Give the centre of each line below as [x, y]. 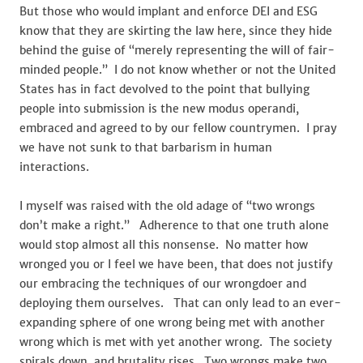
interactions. [54, 167]
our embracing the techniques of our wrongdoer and [163, 284]
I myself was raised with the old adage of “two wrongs [167, 206]
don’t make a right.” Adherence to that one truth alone [174, 225]
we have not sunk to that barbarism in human [146, 147]
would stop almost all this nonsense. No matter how [164, 245]
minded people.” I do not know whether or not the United [177, 70]
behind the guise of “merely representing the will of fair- [177, 50]
